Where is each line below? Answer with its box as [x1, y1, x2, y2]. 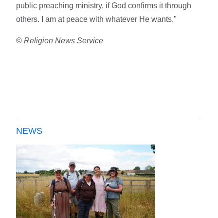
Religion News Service [24, 36, 104, 45]
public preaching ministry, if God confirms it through [16, 1, 192, 10]
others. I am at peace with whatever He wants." [16, 15, 177, 24]
